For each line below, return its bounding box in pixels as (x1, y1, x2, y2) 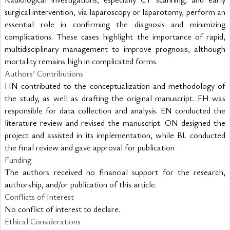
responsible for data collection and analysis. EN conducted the (5, 105, 225, 116)
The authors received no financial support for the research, (5, 166, 225, 178)
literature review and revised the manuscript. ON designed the (5, 117, 225, 128)
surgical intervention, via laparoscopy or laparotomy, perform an (5, 6, 225, 17)
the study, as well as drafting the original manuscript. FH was (5, 92, 225, 104)
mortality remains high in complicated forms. (5, 55, 158, 67)
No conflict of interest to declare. (5, 203, 120, 215)
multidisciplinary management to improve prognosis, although (5, 43, 225, 54)
